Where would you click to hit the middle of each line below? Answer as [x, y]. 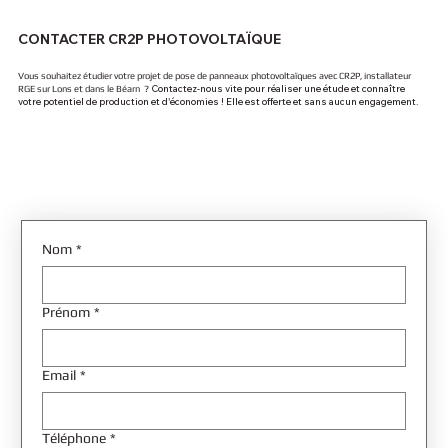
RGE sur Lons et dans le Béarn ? [84, 88]
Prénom [66, 311]
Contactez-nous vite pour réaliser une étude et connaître [278, 87]
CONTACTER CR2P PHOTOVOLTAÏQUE [150, 38]
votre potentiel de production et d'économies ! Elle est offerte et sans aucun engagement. [218, 100]
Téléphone [74, 437]
